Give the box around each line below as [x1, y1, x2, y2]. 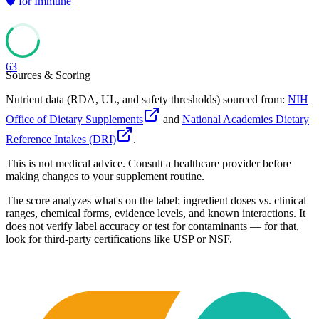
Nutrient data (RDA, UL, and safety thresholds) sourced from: [6, 93, 285, 105]
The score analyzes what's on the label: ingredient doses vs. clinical [6, 194, 306, 206]
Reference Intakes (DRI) [6, 132, 116, 145]
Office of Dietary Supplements [6, 113, 143, 125]
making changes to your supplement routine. [6, 169, 204, 182]
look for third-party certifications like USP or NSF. [6, 232, 232, 245]
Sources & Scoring [6, 68, 90, 81]
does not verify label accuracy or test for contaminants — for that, [6, 219, 299, 232]
